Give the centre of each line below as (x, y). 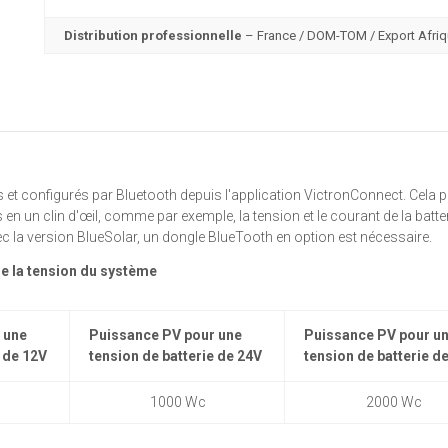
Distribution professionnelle (152, 35)
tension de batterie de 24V (175, 356)
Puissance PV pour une (165, 335)
